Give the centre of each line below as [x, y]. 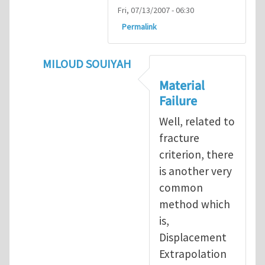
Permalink [140, 26]
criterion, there [196, 155]
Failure [178, 101]
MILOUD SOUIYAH [87, 63]
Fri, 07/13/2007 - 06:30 [156, 10]
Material [182, 86]
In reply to [70, 81]
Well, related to [197, 122]
